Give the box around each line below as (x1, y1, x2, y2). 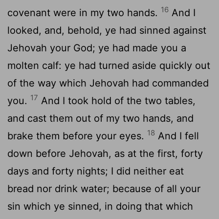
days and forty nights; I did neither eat (7, 165, 184, 177)
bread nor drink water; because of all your (7, 182, 200, 195)
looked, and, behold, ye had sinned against (7, 24, 206, 36)
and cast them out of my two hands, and (7, 112, 194, 124)
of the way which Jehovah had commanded (7, 77, 209, 89)
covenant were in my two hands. (7, 6, 161, 19)
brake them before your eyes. (7, 130, 147, 142)
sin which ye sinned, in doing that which (7, 200, 193, 212)
